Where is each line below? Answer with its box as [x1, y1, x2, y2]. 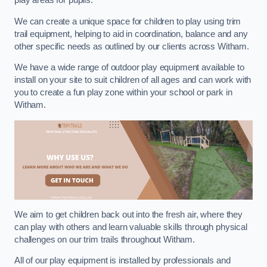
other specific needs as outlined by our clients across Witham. [14, 41, 249, 51]
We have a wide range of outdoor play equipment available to [14, 63, 244, 73]
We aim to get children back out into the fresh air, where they [14, 209, 243, 219]
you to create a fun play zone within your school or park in [14, 88, 232, 98]
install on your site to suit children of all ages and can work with [14, 75, 252, 85]
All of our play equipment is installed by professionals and [14, 256, 231, 266]
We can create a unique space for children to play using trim [14, 16, 241, 26]
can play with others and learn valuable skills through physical [14, 222, 247, 232]
